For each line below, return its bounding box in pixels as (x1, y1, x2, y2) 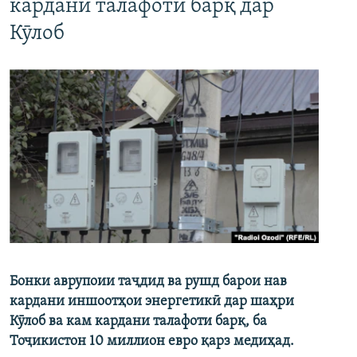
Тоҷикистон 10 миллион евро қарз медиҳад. (10, 334, 294, 350)
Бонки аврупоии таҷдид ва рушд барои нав (10, 274, 287, 290)
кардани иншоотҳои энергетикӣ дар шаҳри (10, 294, 294, 310)
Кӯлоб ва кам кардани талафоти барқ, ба (10, 314, 267, 330)
